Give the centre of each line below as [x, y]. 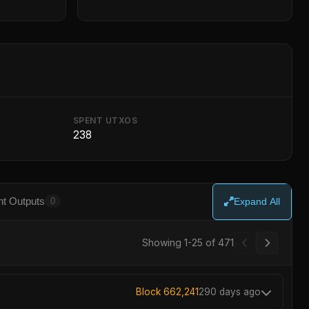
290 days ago [230, 292]
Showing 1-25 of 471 [188, 242]
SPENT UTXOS [105, 120]
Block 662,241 [167, 292]
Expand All [257, 202]
